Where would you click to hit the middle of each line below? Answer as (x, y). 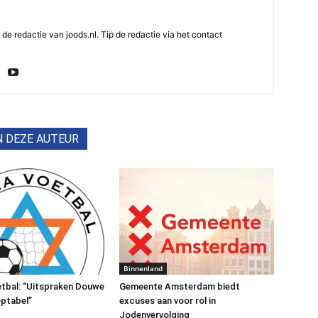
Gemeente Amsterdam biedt (180, 286)
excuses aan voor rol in (168, 300)
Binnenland (143, 268)
